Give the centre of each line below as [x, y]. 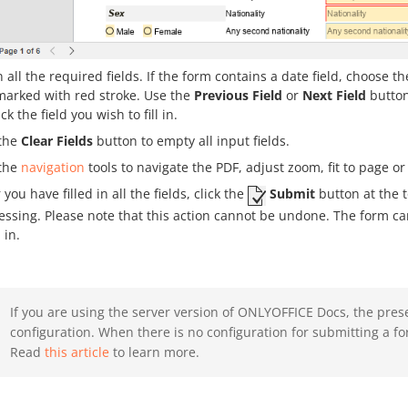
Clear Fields [57, 141]
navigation [53, 168]
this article [77, 352]
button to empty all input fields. [191, 141]
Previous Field [238, 96]
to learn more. [154, 352]
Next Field [334, 96]
